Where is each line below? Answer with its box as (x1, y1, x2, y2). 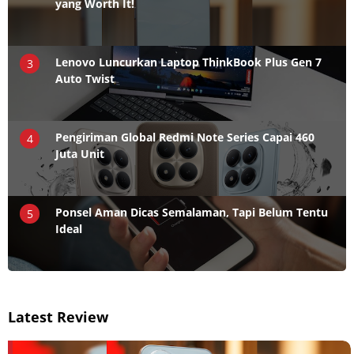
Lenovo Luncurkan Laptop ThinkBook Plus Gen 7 (55, 54, 322, 70)
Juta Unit (55, 145, 104, 161)
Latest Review (8, 307, 108, 326)
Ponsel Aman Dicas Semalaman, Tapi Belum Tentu (55, 204, 328, 220)
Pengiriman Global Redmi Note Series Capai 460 (55, 129, 314, 145)
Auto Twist (55, 70, 115, 86)
